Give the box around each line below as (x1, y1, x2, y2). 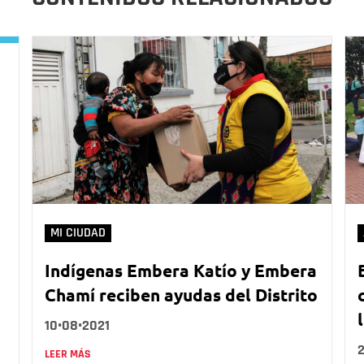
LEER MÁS (45, 347, 91, 362)
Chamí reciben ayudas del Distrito (45, 284, 318, 306)
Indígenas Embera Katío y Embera (45, 259, 317, 282)
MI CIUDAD (50, 225, 106, 241)
